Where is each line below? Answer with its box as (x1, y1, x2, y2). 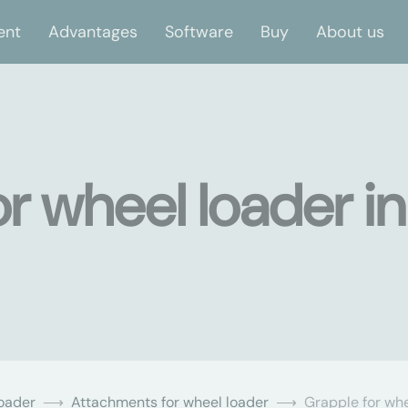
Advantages (48, 20, 138, 43)
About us (316, 20, 384, 43)
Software (165, 20, 233, 43)
